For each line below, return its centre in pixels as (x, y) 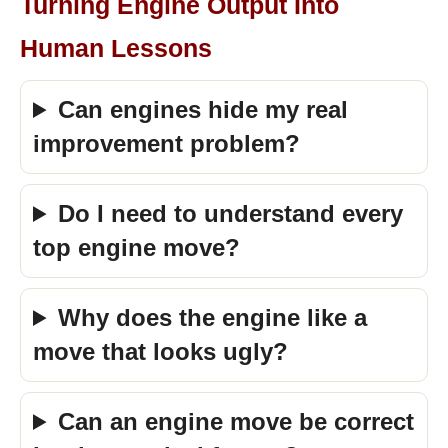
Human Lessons (116, 48)
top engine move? (136, 247)
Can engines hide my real (203, 109)
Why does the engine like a (213, 317)
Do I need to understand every (231, 213)
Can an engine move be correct (236, 421)
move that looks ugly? (160, 351)
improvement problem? (166, 143)
